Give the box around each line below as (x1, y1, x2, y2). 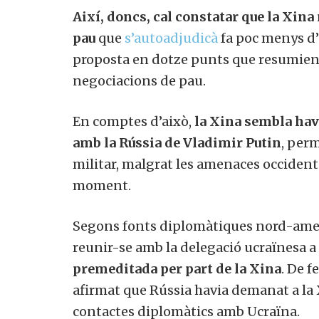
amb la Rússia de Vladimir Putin (67, 135, 276, 152)
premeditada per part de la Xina (67, 261, 276, 278)
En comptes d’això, (67, 113, 189, 130)
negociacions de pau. (67, 73, 201, 90)
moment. (67, 177, 126, 194)
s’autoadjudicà (119, 30, 213, 47)
